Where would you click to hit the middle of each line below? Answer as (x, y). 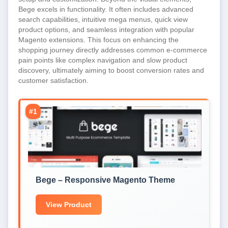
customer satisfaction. (53, 80)
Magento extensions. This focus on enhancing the (98, 40)
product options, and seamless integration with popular (106, 30)
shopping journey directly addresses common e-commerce (113, 50)
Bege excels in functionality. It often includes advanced (106, 9)
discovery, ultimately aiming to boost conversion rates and (111, 70)
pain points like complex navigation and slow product (103, 60)
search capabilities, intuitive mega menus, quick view (103, 19)
